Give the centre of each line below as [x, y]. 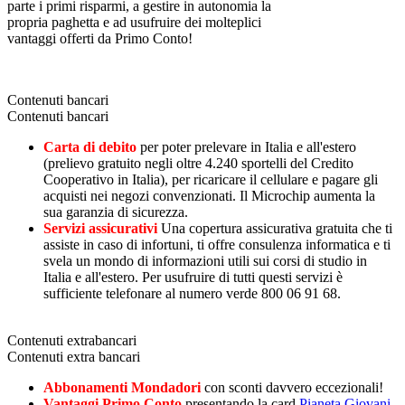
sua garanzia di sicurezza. [116, 212]
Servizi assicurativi [100, 228]
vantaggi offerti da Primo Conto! [100, 38]
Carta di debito [92, 146]
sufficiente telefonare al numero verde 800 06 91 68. [192, 293]
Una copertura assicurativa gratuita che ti [277, 228]
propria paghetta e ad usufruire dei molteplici [134, 22]
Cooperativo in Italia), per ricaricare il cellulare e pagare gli [211, 179]
